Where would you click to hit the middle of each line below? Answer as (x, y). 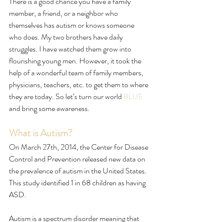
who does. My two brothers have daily (67, 37)
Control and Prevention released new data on (78, 159)
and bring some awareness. (50, 108)
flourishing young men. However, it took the (76, 61)
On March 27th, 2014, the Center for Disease (79, 147)
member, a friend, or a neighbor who (64, 13)
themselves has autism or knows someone (72, 25)
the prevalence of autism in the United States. (79, 171)
